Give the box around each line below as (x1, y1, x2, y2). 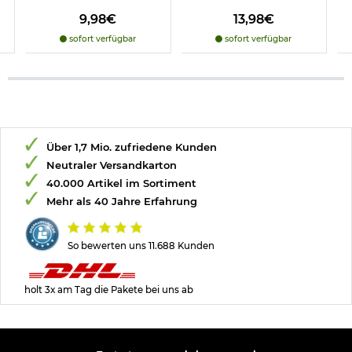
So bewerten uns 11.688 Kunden (68, 240, 214, 251)
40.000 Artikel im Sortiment (46, 176, 196, 189)
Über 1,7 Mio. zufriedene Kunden (46, 140, 217, 153)
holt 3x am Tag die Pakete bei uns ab (24, 284, 193, 295)
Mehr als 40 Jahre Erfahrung (46, 194, 197, 207)
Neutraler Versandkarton (46, 158, 177, 171)
